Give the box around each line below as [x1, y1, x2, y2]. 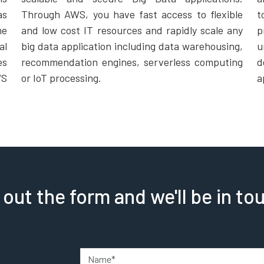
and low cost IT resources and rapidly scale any [21, 24, 243, 37]
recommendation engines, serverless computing [21, 55, 243, 68]
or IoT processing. [21, 71, 101, 84]
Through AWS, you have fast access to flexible [21, 8, 243, 21]
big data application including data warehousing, [21, 39, 243, 52]
